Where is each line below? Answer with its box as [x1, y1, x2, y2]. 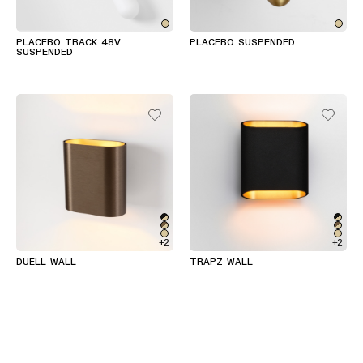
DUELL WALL [16, 258, 76, 267]
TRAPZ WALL [190, 258, 253, 267]
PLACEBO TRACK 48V [16, 38, 121, 48]
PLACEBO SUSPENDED [190, 38, 295, 48]
